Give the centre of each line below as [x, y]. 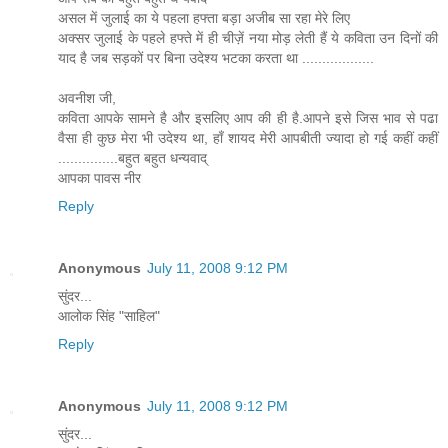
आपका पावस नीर [99, 177]
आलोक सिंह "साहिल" [109, 315]
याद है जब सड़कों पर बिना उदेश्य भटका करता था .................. [216, 57]
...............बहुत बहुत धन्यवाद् [132, 157]
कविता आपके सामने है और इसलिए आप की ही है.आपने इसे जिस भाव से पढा [248, 117]
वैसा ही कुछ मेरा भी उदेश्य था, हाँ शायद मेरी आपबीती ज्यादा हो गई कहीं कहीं [248, 137]
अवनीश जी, [87, 97]
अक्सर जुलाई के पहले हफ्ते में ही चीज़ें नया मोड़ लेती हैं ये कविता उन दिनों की [248, 37]
